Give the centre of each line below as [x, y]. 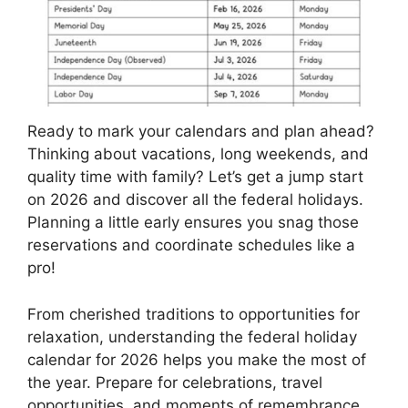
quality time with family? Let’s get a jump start [195, 177]
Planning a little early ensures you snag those [193, 223]
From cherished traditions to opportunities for [194, 314]
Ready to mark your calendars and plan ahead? [201, 132]
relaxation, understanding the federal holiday [192, 337]
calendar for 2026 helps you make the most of [197, 359]
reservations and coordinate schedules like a [191, 245]
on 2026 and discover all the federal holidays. [195, 200]
